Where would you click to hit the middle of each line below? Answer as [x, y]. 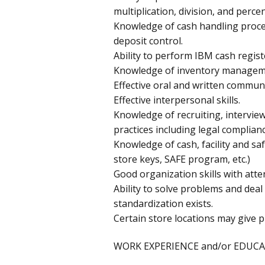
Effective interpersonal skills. [177, 100]
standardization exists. [163, 203]
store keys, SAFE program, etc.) [182, 159]
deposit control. [148, 41]
